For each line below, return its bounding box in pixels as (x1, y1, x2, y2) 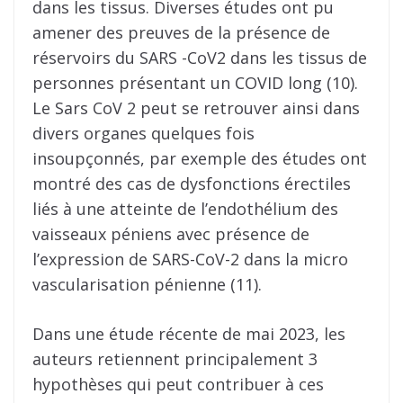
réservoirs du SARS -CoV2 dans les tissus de (32, 47, 367, 69)
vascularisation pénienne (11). (32, 273, 262, 296)
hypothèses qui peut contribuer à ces (32, 373, 324, 396)
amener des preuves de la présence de (32, 22, 330, 44)
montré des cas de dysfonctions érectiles (32, 173, 351, 195)
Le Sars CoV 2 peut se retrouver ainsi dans (32, 97, 360, 120)
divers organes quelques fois (32, 122, 255, 145)
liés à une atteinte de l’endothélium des (32, 198, 338, 220)
